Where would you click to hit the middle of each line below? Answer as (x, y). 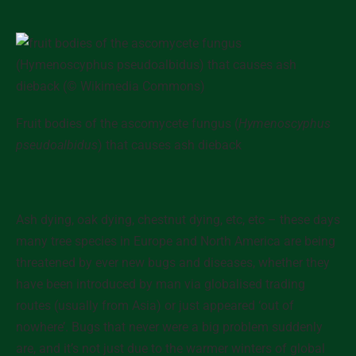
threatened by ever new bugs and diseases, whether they (173, 263)
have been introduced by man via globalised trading (161, 284)
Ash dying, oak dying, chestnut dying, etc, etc (140, 220)
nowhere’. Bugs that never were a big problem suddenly (169, 327)
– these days (302, 220)
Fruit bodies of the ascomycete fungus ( (127, 124)
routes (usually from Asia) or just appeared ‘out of (155, 306)
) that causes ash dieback (170, 145)
